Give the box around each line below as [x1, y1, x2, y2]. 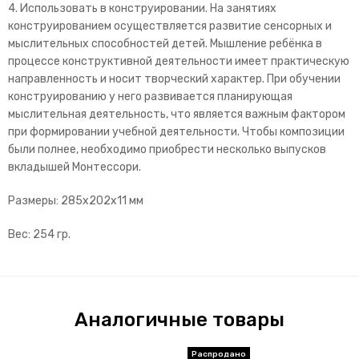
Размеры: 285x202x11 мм [8, 193, 143, 208]
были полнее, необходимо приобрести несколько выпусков [8, 142, 326, 156]
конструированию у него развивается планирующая [8, 89, 292, 103]
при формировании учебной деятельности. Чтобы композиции [8, 124, 345, 139]
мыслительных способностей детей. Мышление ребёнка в [8, 36, 322, 50]
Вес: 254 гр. [8, 227, 71, 241]
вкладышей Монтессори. [8, 159, 141, 174]
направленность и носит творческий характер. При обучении [8, 71, 341, 86]
